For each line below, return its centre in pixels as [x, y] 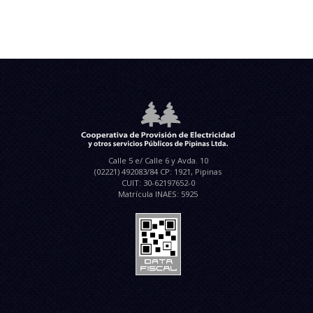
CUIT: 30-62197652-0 [158, 182]
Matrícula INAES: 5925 [158, 194]
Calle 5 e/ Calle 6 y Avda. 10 [158, 160]
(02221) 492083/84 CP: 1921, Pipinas [158, 171]
